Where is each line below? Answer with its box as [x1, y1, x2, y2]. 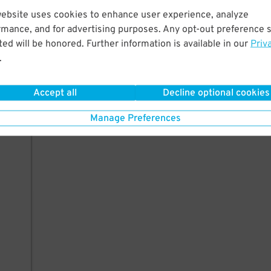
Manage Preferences [90, 112, 181, 125]
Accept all [33, 87, 77, 99]
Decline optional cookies [163, 87, 270, 99]
